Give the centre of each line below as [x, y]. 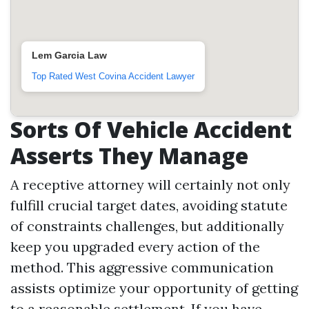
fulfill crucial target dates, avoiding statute [149, 205]
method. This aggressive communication [142, 267]
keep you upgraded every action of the [135, 247]
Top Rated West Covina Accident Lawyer [113, 76]
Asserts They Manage [129, 156]
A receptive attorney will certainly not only [150, 185]
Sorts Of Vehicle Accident [151, 129]
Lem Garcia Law [69, 55]
